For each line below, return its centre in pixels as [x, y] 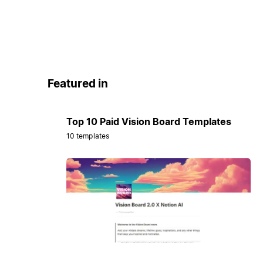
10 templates [88, 136]
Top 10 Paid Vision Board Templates [149, 122]
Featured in [77, 83]
